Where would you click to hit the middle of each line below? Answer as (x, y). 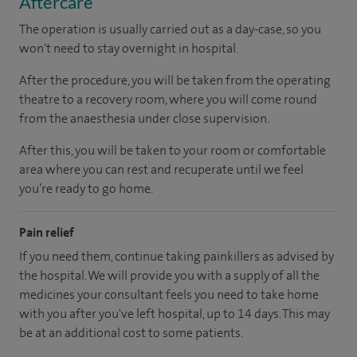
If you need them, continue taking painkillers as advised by (177, 256)
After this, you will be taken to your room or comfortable (173, 150)
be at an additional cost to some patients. (131, 332)
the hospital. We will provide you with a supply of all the (169, 275)
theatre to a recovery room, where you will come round (168, 99)
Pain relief (47, 232)
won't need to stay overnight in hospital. (129, 48)
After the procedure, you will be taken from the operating (175, 80)
